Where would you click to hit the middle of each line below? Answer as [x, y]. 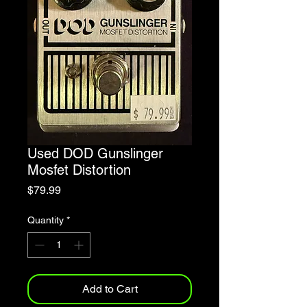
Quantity [46, 220]
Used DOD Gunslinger [95, 154]
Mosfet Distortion [79, 170]
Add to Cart [110, 289]
